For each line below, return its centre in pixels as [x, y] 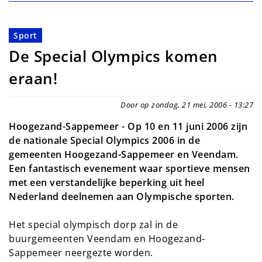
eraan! [33, 79]
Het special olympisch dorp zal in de [93, 225]
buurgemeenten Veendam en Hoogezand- [107, 239]
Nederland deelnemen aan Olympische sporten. [122, 197]
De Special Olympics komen [113, 57]
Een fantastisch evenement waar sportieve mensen [130, 169]
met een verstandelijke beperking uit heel [107, 183]
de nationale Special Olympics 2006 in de [104, 141]
